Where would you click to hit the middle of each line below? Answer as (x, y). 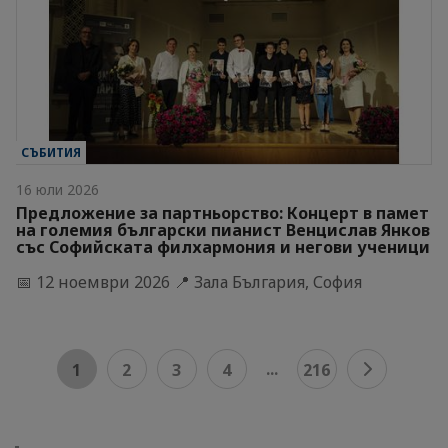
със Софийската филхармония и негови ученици (223, 246)
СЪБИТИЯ (51, 152)
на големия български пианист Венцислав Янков (223, 229)
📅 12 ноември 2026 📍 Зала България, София (189, 281)
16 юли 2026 (57, 189)
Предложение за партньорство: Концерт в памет (222, 212)
